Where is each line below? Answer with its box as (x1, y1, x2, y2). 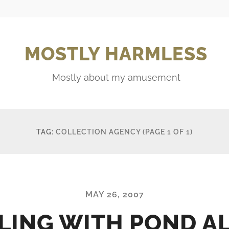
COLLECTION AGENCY (56, 127, 141, 136)
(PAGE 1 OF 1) (143, 127, 193, 136)
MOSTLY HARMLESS (25, 42, 208, 64)
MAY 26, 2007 (85, 189, 144, 199)
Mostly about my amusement (52, 72, 180, 83)
